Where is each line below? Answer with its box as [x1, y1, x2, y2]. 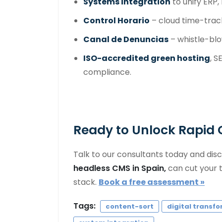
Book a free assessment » [99, 176, 205, 188]
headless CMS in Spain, [73, 162, 166, 174]
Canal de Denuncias [83, 33, 168, 45]
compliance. [83, 66, 131, 78]
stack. [73, 176, 99, 188]
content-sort [106, 201, 154, 211]
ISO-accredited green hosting [83, 52, 210, 64]
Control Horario [83, 14, 150, 26]
